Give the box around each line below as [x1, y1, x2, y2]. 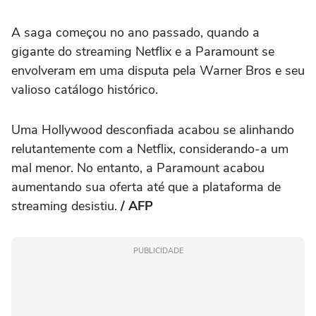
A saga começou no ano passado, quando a [11, 24, 260, 41]
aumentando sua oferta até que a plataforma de [11, 178, 281, 195]
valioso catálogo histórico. [11, 81, 158, 98]
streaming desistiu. [11, 197, 117, 214]
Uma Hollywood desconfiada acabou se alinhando [11, 121, 294, 138]
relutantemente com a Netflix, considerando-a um [11, 140, 288, 157]
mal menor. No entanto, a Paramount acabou [11, 159, 265, 176]
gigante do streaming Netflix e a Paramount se [11, 43, 274, 60]
